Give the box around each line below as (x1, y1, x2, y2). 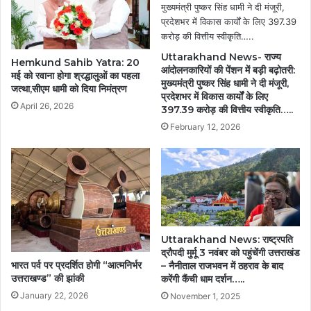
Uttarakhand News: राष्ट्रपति (161, 233, 293, 246)
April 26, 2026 (20, 100, 74, 111)
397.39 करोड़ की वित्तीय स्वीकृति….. (161, 103, 293, 116)
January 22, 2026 (20, 289, 88, 301)
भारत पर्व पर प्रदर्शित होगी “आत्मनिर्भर (11, 258, 142, 271)
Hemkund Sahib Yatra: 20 (11, 56, 140, 69)
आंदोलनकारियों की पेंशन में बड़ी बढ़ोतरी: (161, 63, 295, 76)
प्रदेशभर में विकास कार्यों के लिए (161, 90, 268, 103)
